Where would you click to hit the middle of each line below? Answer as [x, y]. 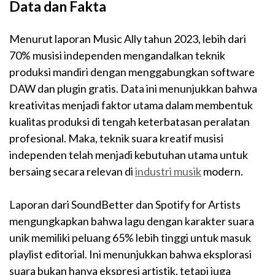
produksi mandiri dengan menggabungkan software [132, 72]
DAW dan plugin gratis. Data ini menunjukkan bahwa [133, 89]
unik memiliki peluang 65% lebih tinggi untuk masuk [130, 238]
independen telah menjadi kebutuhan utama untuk [129, 155]
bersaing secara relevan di [72, 172]
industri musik [168, 172]
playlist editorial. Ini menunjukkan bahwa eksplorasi [130, 254]
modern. [222, 172]
